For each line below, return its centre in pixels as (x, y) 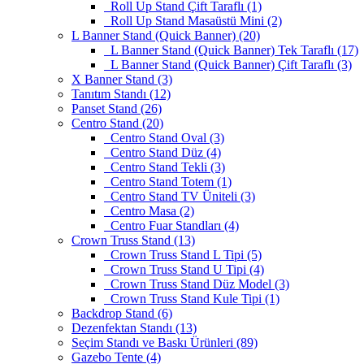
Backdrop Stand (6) (122, 313)
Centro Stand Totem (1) (168, 181)
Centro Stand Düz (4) (162, 152)
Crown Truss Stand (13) (133, 240)
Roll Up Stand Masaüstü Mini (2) (193, 20)
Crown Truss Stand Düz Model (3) (197, 284)
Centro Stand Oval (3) (164, 137)
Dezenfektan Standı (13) (134, 327)
